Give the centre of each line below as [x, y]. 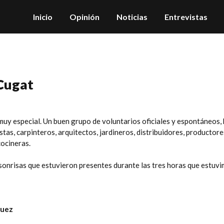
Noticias [132, 17]
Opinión [84, 17]
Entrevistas [186, 17]
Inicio [43, 17]
